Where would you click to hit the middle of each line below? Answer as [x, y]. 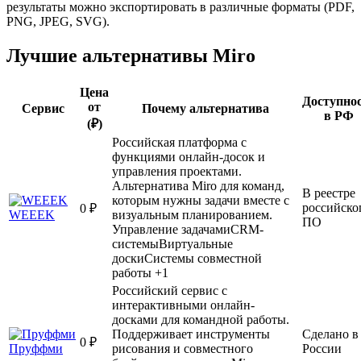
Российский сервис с [170, 290]
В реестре [329, 193]
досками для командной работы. [201, 319]
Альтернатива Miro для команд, [198, 185]
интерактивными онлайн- [183, 305]
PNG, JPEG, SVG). [58, 21]
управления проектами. [177, 171]
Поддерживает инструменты [191, 334]
